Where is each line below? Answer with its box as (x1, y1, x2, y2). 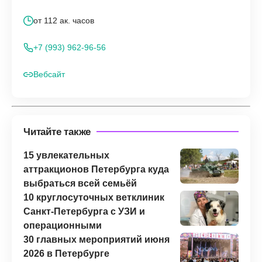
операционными (23, 220, 102, 230)
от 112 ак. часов (33, 16, 94, 26)
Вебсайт (33, 69, 65, 79)
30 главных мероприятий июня (23, 234, 170, 244)
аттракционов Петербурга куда (23, 164, 169, 174)
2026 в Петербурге (23, 248, 109, 258)
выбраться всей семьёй (23, 178, 137, 188)
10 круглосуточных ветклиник (23, 192, 164, 202)
